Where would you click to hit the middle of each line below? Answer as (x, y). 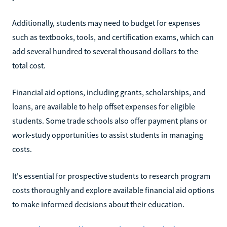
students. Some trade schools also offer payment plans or (110, 120)
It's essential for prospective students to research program (111, 176)
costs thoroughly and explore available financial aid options (113, 190)
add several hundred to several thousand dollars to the (105, 51)
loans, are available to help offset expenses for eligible (104, 106)
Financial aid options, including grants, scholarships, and (109, 92)
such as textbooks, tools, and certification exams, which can (113, 37)
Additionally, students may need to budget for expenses (106, 23)
